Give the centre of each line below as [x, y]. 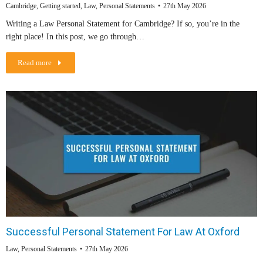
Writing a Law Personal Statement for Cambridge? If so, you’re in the [123, 24]
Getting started [60, 6]
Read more [35, 63]
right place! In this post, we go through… [75, 37]
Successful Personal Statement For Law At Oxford [123, 232]
